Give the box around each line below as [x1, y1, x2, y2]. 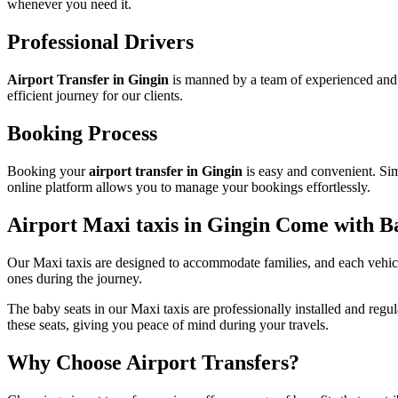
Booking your [7, 163, 89, 179]
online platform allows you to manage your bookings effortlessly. [7, 179, 370, 195]
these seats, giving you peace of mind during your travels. [7, 316, 329, 332]
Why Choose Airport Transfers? [7, 350, 299, 374]
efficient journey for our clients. [7, 88, 183, 104]
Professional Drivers [7, 30, 194, 54]
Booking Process [7, 121, 157, 145]
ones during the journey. [7, 270, 142, 286]
